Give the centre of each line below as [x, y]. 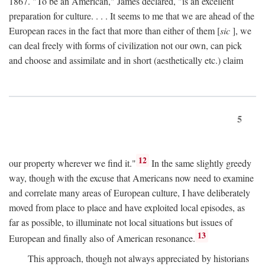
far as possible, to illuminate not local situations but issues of [121, 222]
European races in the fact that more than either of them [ [114, 31]
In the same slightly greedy [201, 163]
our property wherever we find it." [72, 163]
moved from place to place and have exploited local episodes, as [127, 208]
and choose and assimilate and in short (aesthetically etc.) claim [126, 60]
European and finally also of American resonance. [102, 238]
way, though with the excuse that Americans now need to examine [131, 178]
